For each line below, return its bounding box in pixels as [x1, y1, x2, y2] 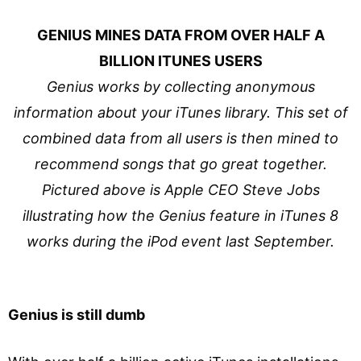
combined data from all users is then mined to [23, 129, 338, 147]
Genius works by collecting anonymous [46, 77, 315, 95]
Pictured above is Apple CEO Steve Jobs [41, 180, 320, 198]
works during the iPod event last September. [27, 232, 334, 250]
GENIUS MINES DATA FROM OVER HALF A [36, 26, 325, 44]
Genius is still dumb [8, 305, 145, 323]
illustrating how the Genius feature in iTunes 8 [23, 206, 338, 224]
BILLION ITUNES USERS [98, 52, 263, 69]
